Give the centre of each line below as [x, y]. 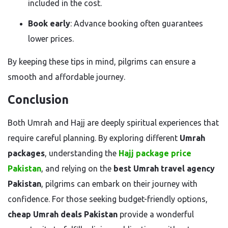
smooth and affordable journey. [66, 77]
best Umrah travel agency [164, 168]
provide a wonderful [156, 214]
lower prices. [51, 39]
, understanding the [82, 153]
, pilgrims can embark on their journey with [119, 184]
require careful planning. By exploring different [94, 138]
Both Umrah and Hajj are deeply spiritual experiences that [113, 123]
